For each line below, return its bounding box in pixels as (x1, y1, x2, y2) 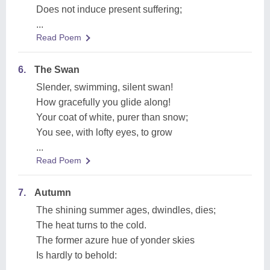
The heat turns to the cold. (36, 220, 146, 230)
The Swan (34, 64, 80, 75)
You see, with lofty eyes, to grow (36, 127, 172, 137)
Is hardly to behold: (36, 250, 117, 260)
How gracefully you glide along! (36, 97, 171, 107)
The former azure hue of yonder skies (36, 235, 195, 245)
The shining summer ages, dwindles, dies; (36, 205, 216, 215)
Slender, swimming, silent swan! (36, 82, 173, 92)
